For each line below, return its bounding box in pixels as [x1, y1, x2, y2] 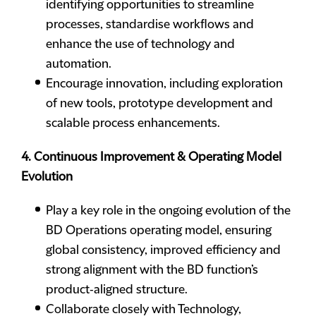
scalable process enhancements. [46, 116, 220, 130]
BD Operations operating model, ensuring [46, 224, 272, 238]
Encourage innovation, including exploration [46, 77, 283, 91]
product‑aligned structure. [46, 283, 188, 297]
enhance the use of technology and [46, 37, 235, 51]
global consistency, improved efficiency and [46, 243, 281, 257]
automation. [46, 57, 111, 71]
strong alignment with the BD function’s [46, 263, 258, 277]
